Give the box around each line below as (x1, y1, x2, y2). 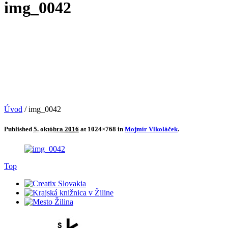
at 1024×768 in (79, 125, 125, 133)
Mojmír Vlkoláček (125, 125, 178, 133)
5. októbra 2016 (34, 125, 79, 133)
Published (4, 125, 34, 133)
